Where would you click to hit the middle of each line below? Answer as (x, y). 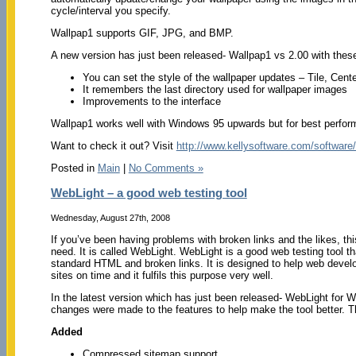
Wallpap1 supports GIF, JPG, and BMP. (142, 33)
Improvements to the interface (151, 101)
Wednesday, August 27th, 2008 (110, 218)
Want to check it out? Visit (113, 145)
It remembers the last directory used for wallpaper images (215, 89)
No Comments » (166, 168)
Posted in (74, 168)
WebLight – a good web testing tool (149, 193)
